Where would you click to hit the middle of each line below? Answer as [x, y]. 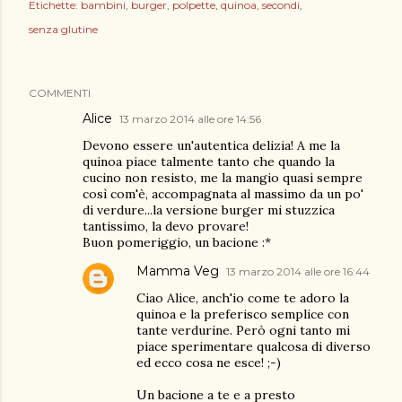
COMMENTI [60, 93]
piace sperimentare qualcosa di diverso [253, 346]
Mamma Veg [178, 271]
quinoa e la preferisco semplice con [243, 314]
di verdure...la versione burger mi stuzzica [209, 210]
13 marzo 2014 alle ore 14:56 [190, 119]
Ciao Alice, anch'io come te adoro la [243, 298]
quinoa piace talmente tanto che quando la [209, 162]
